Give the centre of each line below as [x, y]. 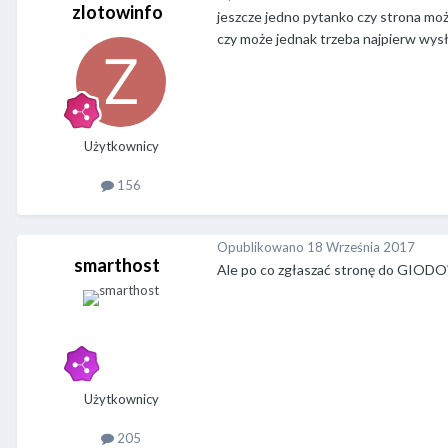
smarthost [117, 265]
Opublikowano [262, 246]
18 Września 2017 [361, 246]
